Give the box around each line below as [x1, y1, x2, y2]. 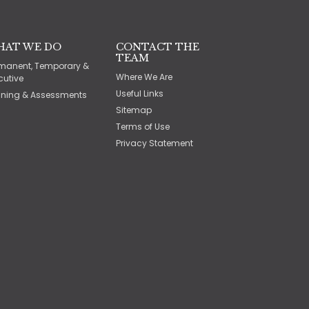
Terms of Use [116, 121, 170, 132]
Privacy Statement [116, 137, 193, 149]
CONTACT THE [116, 41, 199, 53]
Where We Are [116, 71, 172, 83]
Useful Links [116, 88, 163, 99]
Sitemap [116, 104, 152, 116]
